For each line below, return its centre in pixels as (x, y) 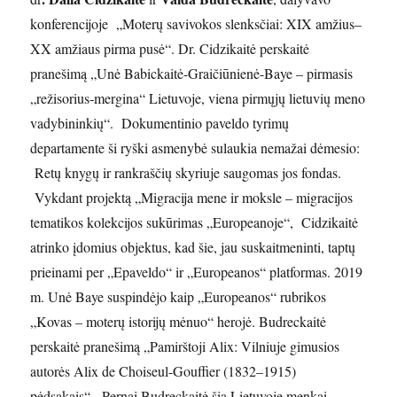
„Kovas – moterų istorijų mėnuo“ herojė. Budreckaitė (179, 322)
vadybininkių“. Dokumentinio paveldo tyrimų (160, 123)
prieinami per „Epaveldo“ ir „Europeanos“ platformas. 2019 (197, 272)
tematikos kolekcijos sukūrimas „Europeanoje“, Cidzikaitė (195, 222)
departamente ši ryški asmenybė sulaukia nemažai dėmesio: (195, 148)
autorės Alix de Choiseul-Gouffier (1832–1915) (163, 371)
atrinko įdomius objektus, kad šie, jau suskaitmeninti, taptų (193, 247)
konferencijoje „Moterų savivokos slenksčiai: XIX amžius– (196, 24)
